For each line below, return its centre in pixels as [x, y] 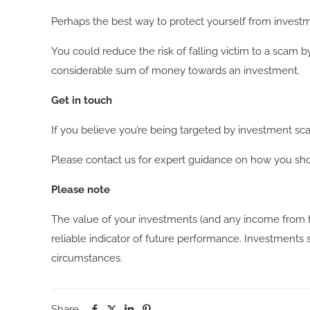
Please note [81, 190]
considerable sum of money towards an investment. [176, 71]
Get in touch [82, 101]
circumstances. [87, 258]
